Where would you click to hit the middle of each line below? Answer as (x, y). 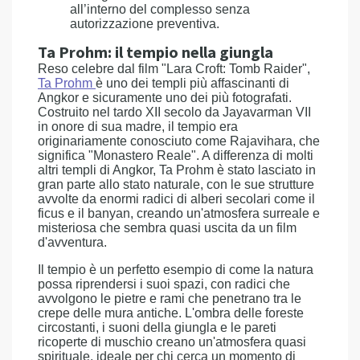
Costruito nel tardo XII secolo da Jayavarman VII (174, 112)
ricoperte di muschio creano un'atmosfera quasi (172, 342)
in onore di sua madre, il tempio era (138, 127)
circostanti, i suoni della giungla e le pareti (157, 327)
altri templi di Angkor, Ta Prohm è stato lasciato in (177, 170)
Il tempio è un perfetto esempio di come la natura (176, 270)
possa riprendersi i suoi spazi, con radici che (164, 284)
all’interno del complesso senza (160, 9)
